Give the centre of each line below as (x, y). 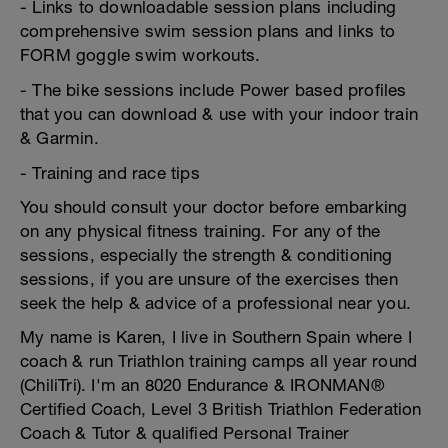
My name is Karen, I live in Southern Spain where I (216, 337)
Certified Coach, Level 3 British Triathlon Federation (221, 409)
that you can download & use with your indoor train (219, 114)
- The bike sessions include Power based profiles (213, 90)
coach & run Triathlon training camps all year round (219, 361)
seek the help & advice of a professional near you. (216, 303)
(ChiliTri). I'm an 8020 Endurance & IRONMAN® (202, 385)
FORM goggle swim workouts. (140, 55)
